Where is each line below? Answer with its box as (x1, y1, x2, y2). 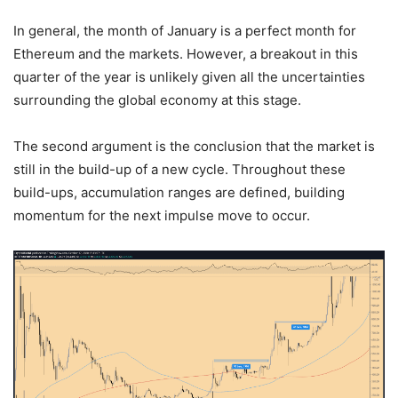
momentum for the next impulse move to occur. (13, 206, 310, 224)
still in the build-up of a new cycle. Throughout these (13, 160, 346, 178)
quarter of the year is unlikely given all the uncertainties (13, 68, 365, 85)
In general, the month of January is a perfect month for (13, 21, 356, 39)
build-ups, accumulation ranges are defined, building (13, 183, 345, 201)
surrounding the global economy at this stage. (13, 91, 301, 108)
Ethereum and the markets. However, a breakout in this (13, 44, 358, 62)
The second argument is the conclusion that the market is (13, 137, 375, 155)
